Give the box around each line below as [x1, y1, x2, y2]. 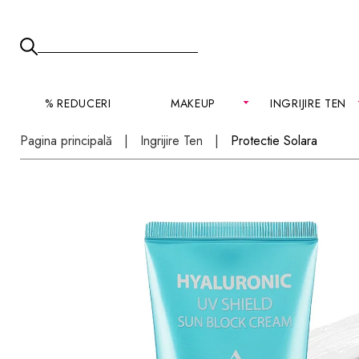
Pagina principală [20, 131, 113, 150]
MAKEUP [170, 95, 216, 111]
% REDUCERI [44, 95, 111, 111]
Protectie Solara [231, 131, 318, 150]
